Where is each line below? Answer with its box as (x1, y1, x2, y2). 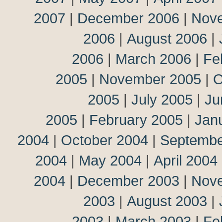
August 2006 (127, 30, 207, 47)
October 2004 (61, 132, 148, 148)
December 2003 (77, 172, 179, 189)
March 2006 (115, 51, 191, 67)
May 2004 (79, 152, 142, 168)
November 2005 (99, 71, 201, 87)
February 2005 (89, 111, 183, 128)
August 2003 (127, 193, 207, 209)
